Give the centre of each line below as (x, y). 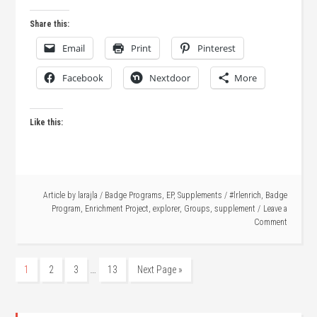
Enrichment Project (116, 209)
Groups (197, 209)
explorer (166, 209)
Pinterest (217, 48)
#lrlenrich (245, 195)
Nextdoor (170, 78)
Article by (60, 195)
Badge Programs (133, 195)
